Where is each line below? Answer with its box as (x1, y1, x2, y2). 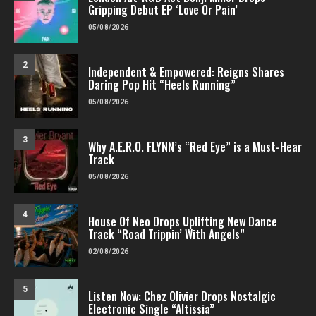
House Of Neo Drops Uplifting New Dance (88, 212, 277, 230)
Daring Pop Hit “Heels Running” (88, 75, 236, 93)
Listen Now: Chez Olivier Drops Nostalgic (88, 287, 276, 305)
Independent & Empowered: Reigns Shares (88, 63, 284, 80)
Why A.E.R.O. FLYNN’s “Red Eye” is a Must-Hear (88, 138, 302, 155)
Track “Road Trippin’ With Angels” (88, 225, 245, 243)
